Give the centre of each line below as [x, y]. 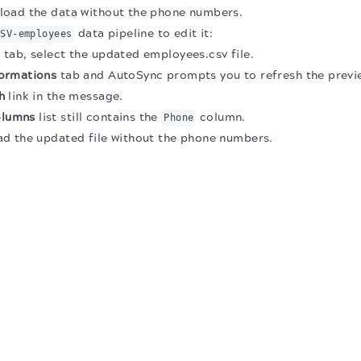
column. [221, 117]
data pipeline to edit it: [144, 33]
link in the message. [64, 96]
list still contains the [98, 117]
